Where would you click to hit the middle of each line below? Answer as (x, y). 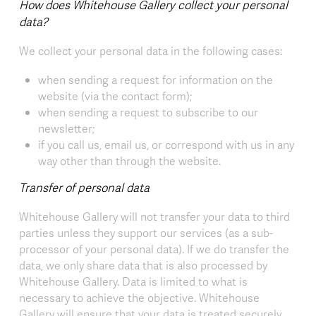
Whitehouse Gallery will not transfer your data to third (154, 217)
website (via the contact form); (115, 96)
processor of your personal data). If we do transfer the (154, 249)
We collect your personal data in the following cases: (151, 50)
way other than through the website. (129, 160)
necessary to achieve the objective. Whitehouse (139, 298)
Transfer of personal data (84, 188)
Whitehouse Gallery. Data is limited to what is (133, 282)
